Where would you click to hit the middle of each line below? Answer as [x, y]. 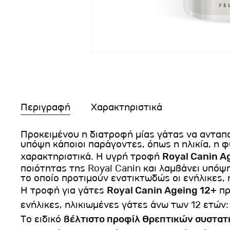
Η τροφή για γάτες [64, 190]
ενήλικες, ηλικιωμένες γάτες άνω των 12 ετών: [124, 205]
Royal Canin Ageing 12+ [162, 190]
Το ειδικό [42, 219]
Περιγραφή [45, 107]
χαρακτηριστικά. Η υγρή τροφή [91, 156]
